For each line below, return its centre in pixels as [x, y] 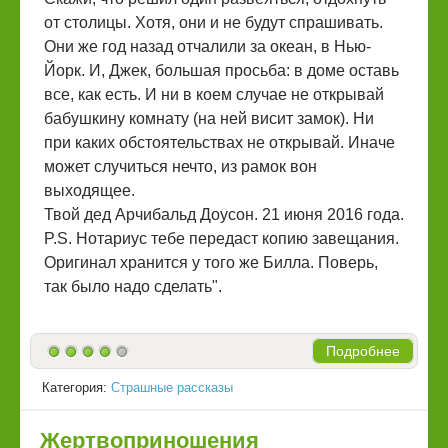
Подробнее [363, 351]
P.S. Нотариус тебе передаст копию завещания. [221, 239]
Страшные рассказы [172, 388]
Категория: [76, 388]
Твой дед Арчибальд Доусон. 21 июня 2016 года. [224, 215]
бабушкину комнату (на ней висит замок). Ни [209, 119]
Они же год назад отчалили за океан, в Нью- [207, 47]
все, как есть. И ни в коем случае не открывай [214, 95]
